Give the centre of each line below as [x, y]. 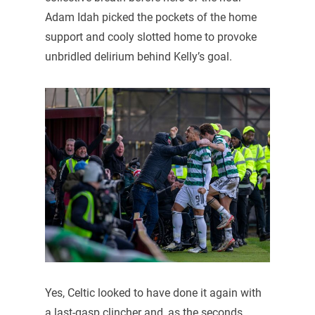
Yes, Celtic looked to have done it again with [153, 292]
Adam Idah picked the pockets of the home [150, 17]
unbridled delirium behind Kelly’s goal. [138, 56]
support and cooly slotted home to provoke [150, 37]
